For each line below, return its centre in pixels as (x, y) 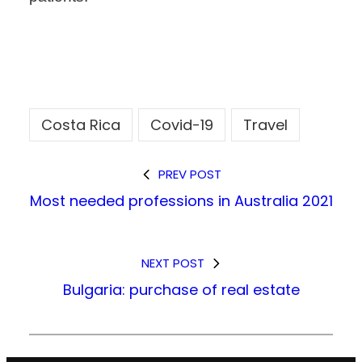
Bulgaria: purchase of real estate (181, 289)
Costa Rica (81, 124)
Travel (265, 124)
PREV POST (189, 174)
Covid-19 (182, 124)
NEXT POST (173, 263)
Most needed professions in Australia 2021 (181, 200)
